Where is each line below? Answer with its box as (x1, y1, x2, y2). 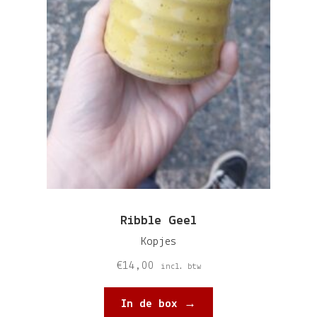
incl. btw (160, 262, 201, 272)
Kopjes (141, 235, 176, 248)
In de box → (121, 297, 196, 310)
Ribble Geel (120, 214, 197, 228)
